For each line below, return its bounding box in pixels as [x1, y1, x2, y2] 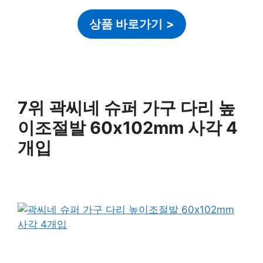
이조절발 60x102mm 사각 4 [18, 117, 238, 138]
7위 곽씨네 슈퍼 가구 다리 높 [18, 97, 235, 118]
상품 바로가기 [89, 16, 163, 31]
